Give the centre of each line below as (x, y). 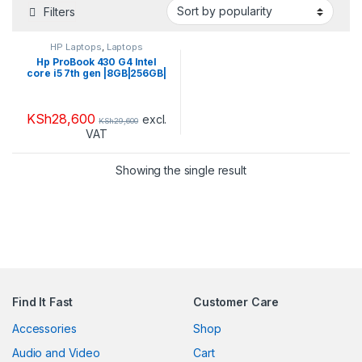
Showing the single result (181, 170)
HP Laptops (76, 47)
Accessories (44, 328)
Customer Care (236, 301)
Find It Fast (43, 301)
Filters (59, 11)
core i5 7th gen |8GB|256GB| (97, 73)
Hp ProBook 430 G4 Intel (97, 61)
